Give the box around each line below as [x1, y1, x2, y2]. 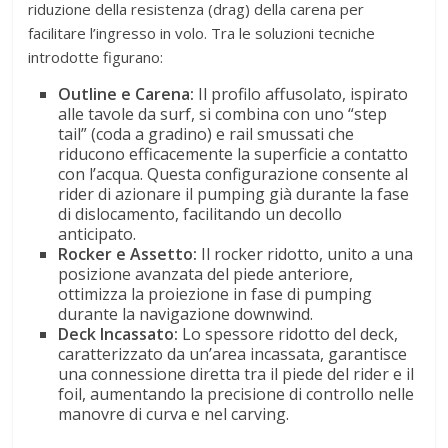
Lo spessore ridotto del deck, [178, 323, 399, 346]
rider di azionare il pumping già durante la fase [58, 183, 410, 206]
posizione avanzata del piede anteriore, [58, 263, 354, 286]
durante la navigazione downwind [58, 303, 311, 326]
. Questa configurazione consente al [140, 163, 409, 186]
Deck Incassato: [58, 323, 179, 346]
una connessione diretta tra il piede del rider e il [58, 363, 415, 386]
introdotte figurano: [28, 47, 164, 68]
